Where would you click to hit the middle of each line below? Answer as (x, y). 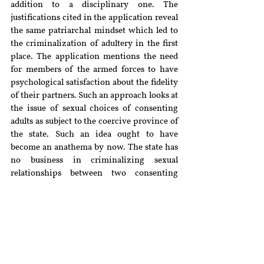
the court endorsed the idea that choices (94, 212)
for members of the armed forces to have (94, 70)
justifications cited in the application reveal (94, 18)
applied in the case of (56, 199)
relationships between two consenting (94, 174)
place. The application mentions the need (94, 57)
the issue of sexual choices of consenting (94, 109)
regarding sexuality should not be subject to (94, 225)
